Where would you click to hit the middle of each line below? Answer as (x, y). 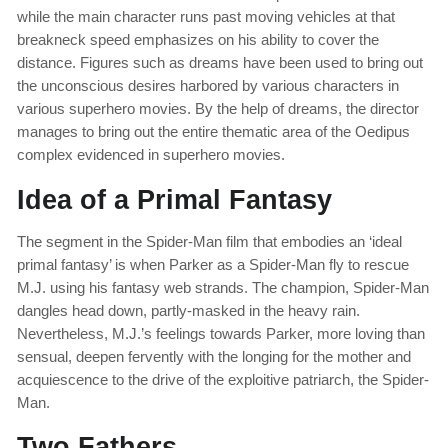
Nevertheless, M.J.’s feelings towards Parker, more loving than (221, 334)
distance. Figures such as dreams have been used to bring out (220, 63)
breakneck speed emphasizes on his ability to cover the (198, 40)
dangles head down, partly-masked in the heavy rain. (188, 311)
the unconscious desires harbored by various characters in (208, 86)
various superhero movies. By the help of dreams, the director (218, 109)
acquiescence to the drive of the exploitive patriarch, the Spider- (223, 380)
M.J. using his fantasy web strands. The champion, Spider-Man (223, 288)
